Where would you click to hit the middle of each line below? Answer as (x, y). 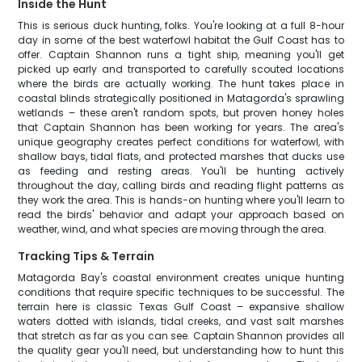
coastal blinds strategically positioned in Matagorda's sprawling (181, 98)
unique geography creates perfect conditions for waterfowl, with (181, 142)
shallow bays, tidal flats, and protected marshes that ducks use (181, 156)
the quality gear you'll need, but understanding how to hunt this (181, 350)
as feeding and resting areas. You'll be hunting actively (181, 171)
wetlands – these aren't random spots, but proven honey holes (181, 113)
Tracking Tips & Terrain (86, 256)
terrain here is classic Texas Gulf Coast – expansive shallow (181, 307)
